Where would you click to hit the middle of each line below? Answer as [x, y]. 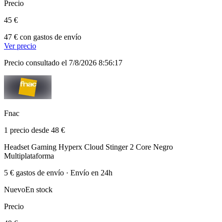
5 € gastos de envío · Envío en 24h [58, 172]
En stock [39, 189]
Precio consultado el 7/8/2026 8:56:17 [63, 62]
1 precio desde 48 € [34, 130]
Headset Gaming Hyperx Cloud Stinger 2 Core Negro [88, 147]
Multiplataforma [29, 156]
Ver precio [20, 46]
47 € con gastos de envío [43, 37]
